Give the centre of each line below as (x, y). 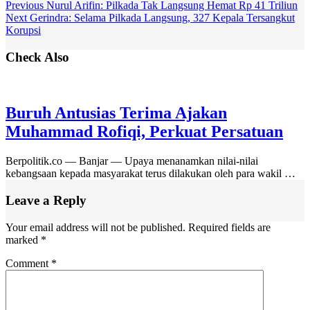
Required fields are (229, 227)
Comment (28, 263)
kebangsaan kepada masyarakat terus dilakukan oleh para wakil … (151, 174)
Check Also (37, 57)
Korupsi (23, 30)
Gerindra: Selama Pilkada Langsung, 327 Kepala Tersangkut (161, 17)
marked (23, 239)
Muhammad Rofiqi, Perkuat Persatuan (144, 132)
